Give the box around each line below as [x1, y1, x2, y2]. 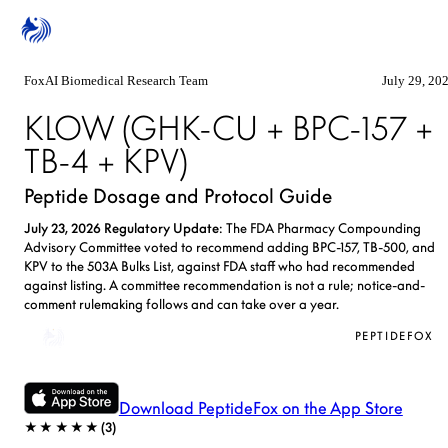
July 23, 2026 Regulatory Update [24, 220, 219, 236]
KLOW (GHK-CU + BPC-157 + [24, 108, 433, 148]
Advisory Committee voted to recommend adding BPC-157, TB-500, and [24, 239, 435, 255]
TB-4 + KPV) [24, 141, 188, 181]
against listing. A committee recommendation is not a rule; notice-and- [24, 277, 425, 293]
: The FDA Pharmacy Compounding [219, 220, 421, 236]
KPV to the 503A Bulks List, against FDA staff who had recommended [24, 258, 415, 274]
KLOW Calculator [68, 327, 186, 345]
